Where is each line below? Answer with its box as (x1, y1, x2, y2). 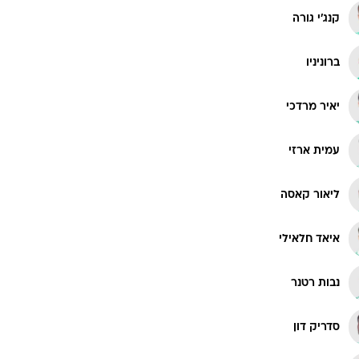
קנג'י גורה (292, 13, 340, 24)
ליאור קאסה (280, 189, 340, 200)
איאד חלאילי (279, 233, 340, 244)
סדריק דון (293, 321, 340, 333)
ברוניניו (306, 57, 340, 68)
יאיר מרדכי (286, 101, 340, 112)
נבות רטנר (291, 277, 340, 288)
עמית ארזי (288, 145, 340, 156)
